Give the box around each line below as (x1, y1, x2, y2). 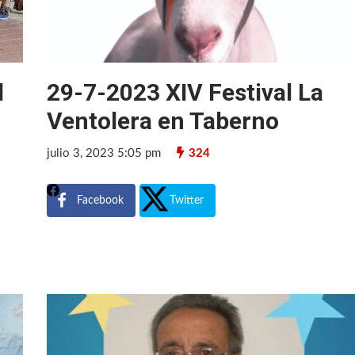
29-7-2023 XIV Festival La (47, 78, 324, 106)
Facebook (77, 194, 124, 206)
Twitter (170, 194, 204, 206)
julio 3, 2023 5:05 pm (47, 147, 162, 159)
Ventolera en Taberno (47, 106, 280, 135)
